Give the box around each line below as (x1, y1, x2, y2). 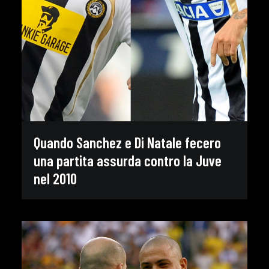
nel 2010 (34, 169, 77, 187)
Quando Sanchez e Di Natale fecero (34, 133, 221, 151)
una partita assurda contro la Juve (34, 151, 222, 169)
